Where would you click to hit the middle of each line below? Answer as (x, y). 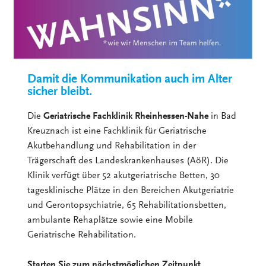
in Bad (223, 116)
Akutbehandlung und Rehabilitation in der (112, 146)
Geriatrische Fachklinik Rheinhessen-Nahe (126, 116)
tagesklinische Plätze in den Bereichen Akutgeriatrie (131, 190)
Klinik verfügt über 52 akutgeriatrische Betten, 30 (124, 175)
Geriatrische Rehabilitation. (82, 235)
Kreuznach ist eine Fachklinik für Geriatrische (117, 131)
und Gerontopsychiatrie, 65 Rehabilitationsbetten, (127, 205)
